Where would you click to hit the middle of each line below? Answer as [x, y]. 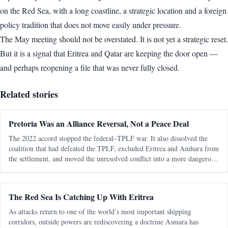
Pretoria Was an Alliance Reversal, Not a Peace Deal [99, 123]
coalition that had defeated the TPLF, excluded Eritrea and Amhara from [114, 148]
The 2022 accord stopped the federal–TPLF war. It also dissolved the [108, 138]
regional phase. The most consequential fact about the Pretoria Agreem [111, 169]
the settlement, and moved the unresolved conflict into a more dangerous [113, 159]
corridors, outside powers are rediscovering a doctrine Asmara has [104, 222]
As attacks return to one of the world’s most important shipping [100, 211]
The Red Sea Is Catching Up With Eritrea [81, 197]
